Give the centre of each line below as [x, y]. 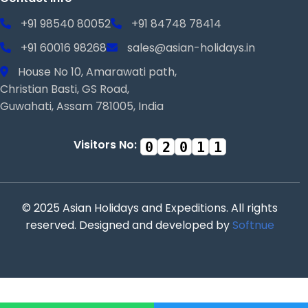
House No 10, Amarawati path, [96, 72]
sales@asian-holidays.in [191, 48]
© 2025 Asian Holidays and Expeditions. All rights [150, 208]
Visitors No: [105, 145]
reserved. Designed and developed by [129, 225]
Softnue [253, 225]
